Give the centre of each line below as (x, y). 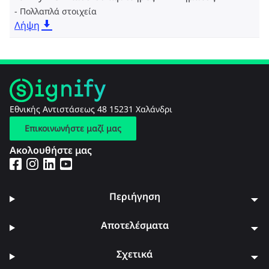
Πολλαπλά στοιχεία (58, 11)
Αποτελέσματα (134, 225)
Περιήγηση (134, 197)
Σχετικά (135, 254)
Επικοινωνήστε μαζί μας (73, 128)
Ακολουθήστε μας (51, 150)
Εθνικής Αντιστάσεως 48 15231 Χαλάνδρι (91, 109)
